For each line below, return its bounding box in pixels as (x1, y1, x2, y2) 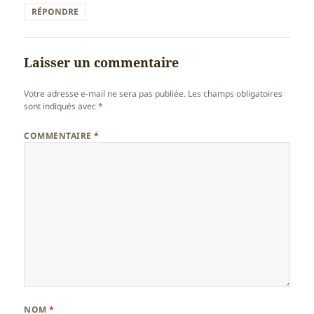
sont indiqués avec (24, 100, 99, 112)
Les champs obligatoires (188, 87, 283, 100)
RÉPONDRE (32, 5, 79, 18)
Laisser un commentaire (24, 53, 179, 71)
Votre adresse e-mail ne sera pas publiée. (24, 87, 186, 100)
